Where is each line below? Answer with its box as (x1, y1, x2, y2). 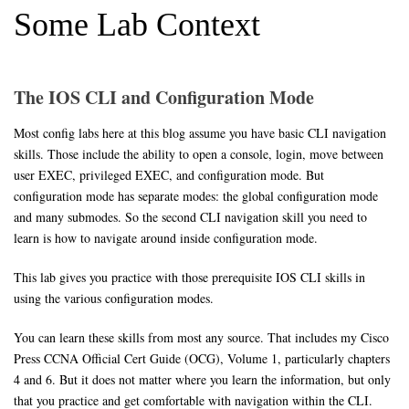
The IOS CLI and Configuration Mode (14, 84, 314, 110)
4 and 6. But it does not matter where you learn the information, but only (14, 371, 391, 388)
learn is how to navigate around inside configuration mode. (14, 229, 318, 246)
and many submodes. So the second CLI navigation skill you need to (14, 208, 367, 225)
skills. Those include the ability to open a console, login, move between (14, 145, 383, 163)
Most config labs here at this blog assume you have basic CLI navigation (14, 124, 386, 142)
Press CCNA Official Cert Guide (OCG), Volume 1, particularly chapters (14, 350, 390, 367)
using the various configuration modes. (14, 289, 214, 307)
